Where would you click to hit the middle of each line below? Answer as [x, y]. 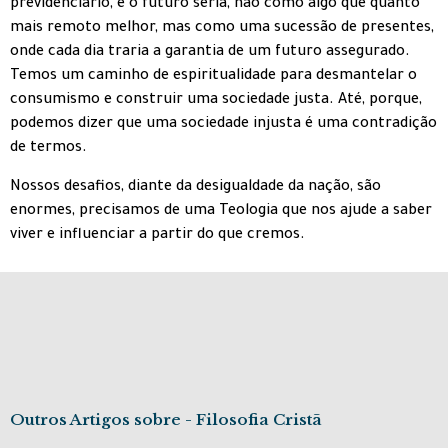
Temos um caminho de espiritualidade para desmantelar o [213, 77]
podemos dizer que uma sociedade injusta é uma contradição [223, 125]
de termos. [48, 149]
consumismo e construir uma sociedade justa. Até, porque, [216, 101]
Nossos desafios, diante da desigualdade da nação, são [195, 187]
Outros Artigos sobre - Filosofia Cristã [166, 420]
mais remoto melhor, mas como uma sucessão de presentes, [222, 29]
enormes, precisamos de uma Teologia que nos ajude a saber [221, 211]
